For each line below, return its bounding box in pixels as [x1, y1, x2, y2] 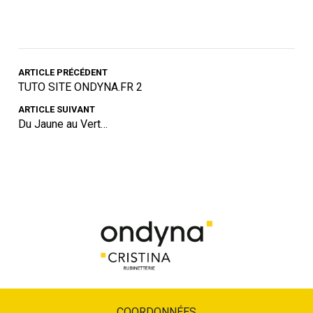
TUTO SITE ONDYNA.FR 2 [18, 80, 143, 94]
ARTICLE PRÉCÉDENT [18, 67, 108, 78]
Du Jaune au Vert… [18, 117, 108, 131]
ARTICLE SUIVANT [18, 104, 96, 115]
